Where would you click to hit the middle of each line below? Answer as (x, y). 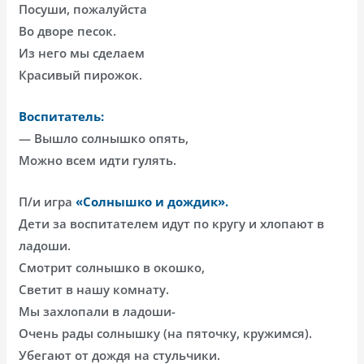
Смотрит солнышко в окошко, (112, 268)
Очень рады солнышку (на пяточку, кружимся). (166, 334)
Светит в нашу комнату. (94, 290)
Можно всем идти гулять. (98, 160)
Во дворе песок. (68, 31)
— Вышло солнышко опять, (104, 139)
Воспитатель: (62, 117)
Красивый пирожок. (81, 75)
